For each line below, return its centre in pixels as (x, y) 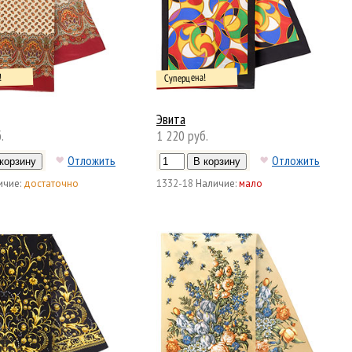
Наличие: (216, 183)
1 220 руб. (182, 135)
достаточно (51, 183)
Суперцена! (185, 78)
